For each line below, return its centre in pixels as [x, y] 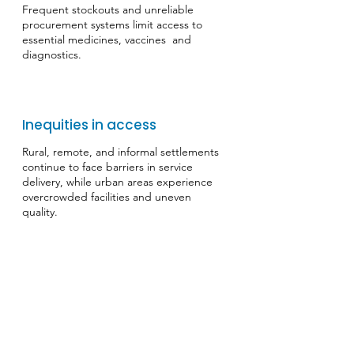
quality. [40, 212]
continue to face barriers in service [107, 167]
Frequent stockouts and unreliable [108, 9]
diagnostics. [52, 55]
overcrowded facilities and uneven [107, 197]
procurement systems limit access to [112, 24]
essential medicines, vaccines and [107, 40]
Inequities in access [89, 125]
